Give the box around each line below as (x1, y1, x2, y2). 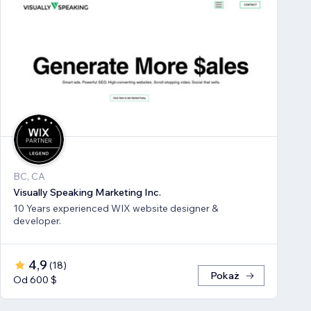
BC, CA (13, 170, 45, 183)
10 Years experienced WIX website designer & (13, 202, 111, 215)
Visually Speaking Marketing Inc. (13, 186, 161, 199)
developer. (13, 215, 61, 228)
